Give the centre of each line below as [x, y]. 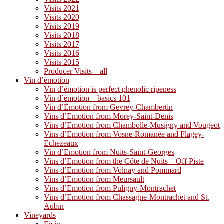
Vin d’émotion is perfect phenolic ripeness [110, 89]
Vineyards [40, 215]
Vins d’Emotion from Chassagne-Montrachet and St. [127, 197]
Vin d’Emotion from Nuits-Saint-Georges [109, 152]
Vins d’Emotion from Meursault [94, 179]
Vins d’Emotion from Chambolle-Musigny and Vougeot [132, 125]
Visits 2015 [62, 62]
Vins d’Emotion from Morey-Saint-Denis [109, 116]
